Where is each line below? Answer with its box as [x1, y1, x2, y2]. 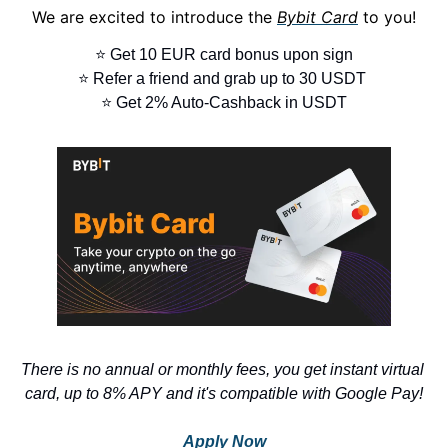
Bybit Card [277, 6, 358, 27]
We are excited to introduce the [32, 6, 277, 27]
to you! [358, 6, 416, 27]
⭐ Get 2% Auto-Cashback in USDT [101, 93, 347, 111]
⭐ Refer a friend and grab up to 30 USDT [78, 69, 370, 87]
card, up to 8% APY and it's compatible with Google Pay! [25, 384, 423, 402]
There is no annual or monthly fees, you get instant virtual [20, 360, 424, 378]
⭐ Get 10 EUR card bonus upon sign [95, 45, 353, 63]
